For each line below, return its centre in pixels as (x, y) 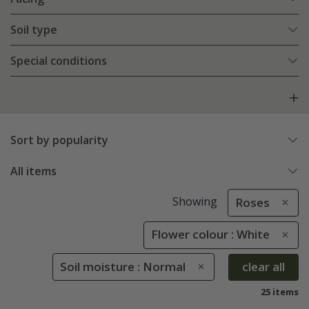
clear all (263, 267)
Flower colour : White (210, 235)
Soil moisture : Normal (123, 266)
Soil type (34, 30)
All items (33, 171)
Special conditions (59, 61)
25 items (280, 291)
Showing (195, 202)
